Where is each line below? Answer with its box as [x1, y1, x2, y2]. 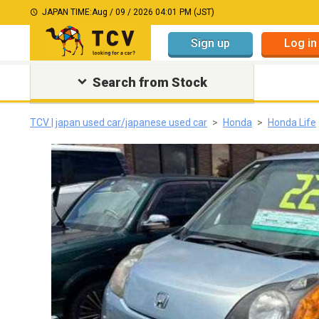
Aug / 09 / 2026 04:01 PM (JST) [92, 7, 214, 17]
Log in [284, 36, 317, 50]
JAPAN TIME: [42, 7, 92, 17]
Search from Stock [92, 75, 207, 90]
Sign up [191, 36, 230, 50]
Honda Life [268, 117, 316, 128]
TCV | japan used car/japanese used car [30, 117, 207, 128]
